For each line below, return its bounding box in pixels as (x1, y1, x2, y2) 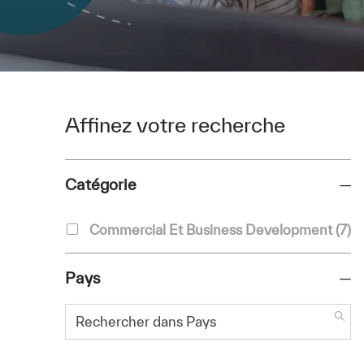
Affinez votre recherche (65, 112, 285, 136)
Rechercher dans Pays (64, 302, 205, 318)
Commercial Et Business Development (89, 221, 332, 237)
